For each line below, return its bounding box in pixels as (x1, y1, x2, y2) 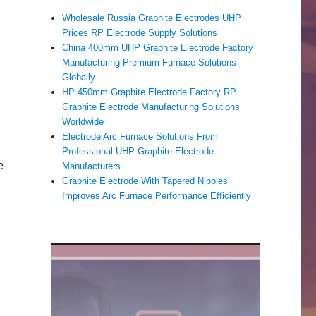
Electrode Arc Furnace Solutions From (62, 131, 219, 142)
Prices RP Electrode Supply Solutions (62, 28, 218, 39)
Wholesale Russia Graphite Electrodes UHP (62, 13, 242, 24)
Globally (62, 72, 96, 83)
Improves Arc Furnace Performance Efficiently (62, 190, 252, 202)
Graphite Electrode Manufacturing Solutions (62, 102, 241, 113)
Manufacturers (62, 161, 121, 172)
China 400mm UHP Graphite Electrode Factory (62, 42, 254, 54)
